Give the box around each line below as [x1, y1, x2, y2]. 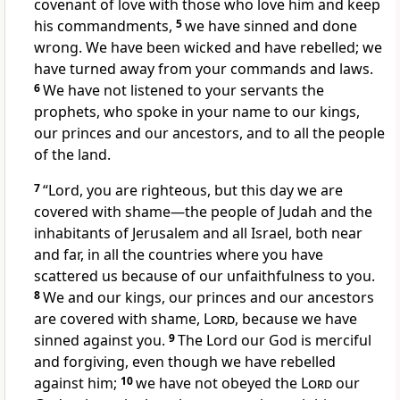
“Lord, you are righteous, [43, 180, 211, 201]
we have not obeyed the [136, 373, 301, 394]
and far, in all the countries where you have [34, 245, 323, 265]
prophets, [34, 102, 100, 122]
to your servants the [184, 80, 324, 101]
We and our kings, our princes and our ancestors [43, 287, 374, 308]
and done [289, 16, 357, 37]
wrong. [34, 37, 82, 58]
